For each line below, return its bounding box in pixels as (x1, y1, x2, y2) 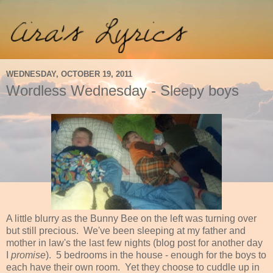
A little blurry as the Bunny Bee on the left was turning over (6, 213, 257, 224)
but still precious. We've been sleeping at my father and (6, 225, 246, 236)
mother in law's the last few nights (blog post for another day (6, 237, 263, 248)
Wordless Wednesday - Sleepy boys (6, 82, 239, 99)
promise (9, 249, 46, 260)
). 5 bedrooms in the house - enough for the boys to (46, 249, 266, 260)
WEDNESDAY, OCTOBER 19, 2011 (6, 69, 132, 79)
